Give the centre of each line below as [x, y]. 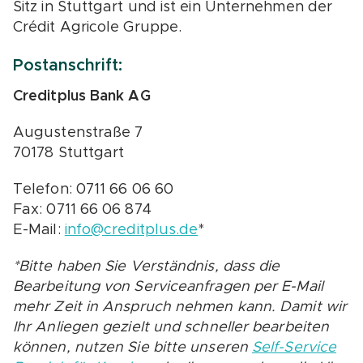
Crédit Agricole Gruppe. [98, 28]
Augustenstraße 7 [78, 133]
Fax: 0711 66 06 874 [82, 210]
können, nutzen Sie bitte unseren [132, 348]
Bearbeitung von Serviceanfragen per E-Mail [168, 287]
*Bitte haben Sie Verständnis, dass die [147, 267]
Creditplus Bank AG [82, 96]
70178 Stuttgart [69, 153]
